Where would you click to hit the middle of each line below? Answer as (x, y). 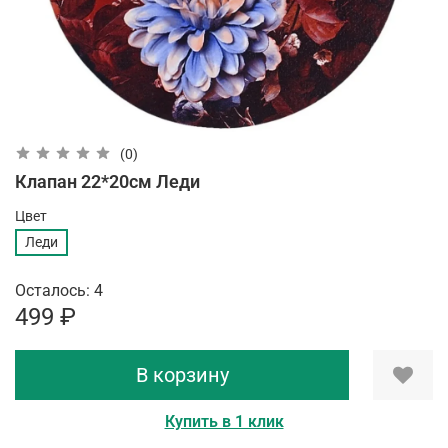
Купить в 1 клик (224, 422)
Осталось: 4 (59, 291)
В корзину (182, 375)
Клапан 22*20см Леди (107, 181)
